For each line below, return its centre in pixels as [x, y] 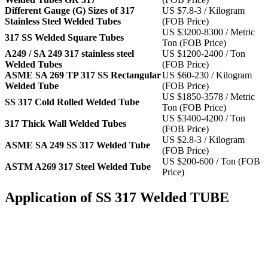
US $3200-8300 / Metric [208, 32]
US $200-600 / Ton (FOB [211, 162]
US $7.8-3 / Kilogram [203, 11]
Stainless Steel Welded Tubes [63, 22]
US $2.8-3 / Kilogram [203, 140]
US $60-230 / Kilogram [207, 75]
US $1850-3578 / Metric [208, 97]
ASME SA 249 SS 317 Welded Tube [77, 145]
